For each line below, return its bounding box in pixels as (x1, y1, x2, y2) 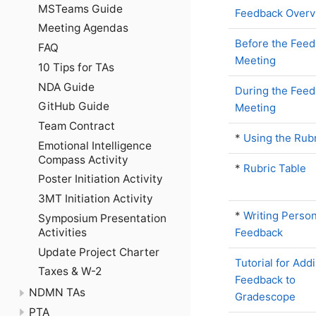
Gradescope (235, 290, 296, 303)
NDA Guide (38, 80, 95, 94)
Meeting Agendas (38, 21, 128, 35)
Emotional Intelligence (38, 138, 152, 152)
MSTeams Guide (38, 1, 123, 16)
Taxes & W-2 (38, 265, 102, 279)
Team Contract (38, 119, 115, 133)
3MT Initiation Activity (38, 192, 153, 206)
